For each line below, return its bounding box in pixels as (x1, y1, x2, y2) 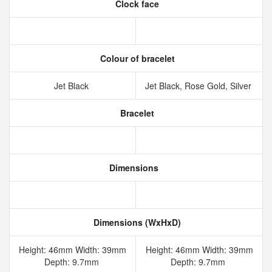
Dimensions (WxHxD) (91, 216, 181, 228)
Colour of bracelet (97, 52, 175, 64)
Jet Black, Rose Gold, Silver (144, 80, 254, 92)
